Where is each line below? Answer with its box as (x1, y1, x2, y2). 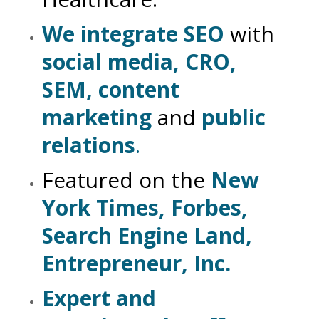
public (195, 103, 266, 132)
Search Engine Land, (41, 221, 252, 250)
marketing (41, 103, 152, 132)
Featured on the (41, 165, 205, 194)
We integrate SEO (41, 19, 224, 48)
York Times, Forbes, (41, 193, 248, 222)
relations (41, 130, 135, 159)
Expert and (41, 283, 156, 313)
